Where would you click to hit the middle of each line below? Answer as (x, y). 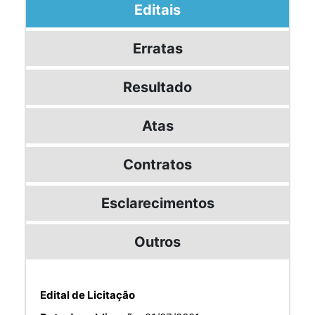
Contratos (157, 164)
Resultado (157, 87)
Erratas (157, 48)
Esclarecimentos (157, 203)
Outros (157, 242)
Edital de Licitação (88, 295)
